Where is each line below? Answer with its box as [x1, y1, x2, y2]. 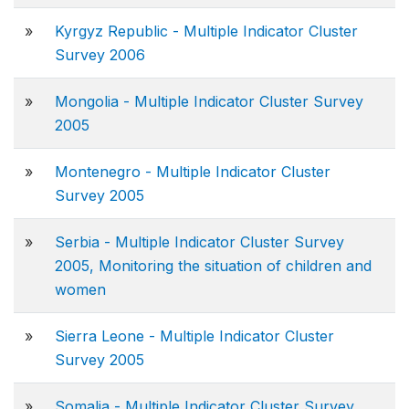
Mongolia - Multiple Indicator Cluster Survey [55, 92, 363, 110]
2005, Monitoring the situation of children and [55, 257, 372, 275]
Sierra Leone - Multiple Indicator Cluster [55, 327, 334, 345]
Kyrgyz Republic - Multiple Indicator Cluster [55, 22, 358, 40]
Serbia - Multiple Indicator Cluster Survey [55, 233, 344, 251]
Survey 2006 [55, 46, 145, 64]
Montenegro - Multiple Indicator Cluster [55, 163, 330, 181]
